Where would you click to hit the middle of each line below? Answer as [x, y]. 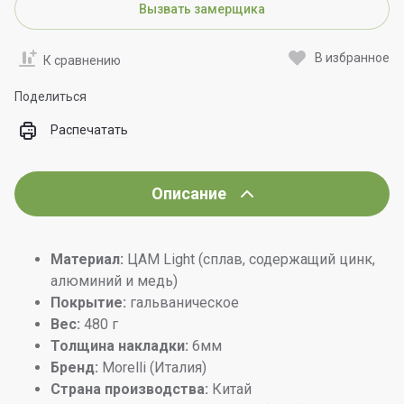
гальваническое [183, 303]
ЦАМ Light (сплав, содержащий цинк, [249, 259]
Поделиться [50, 96]
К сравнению [82, 60]
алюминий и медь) [114, 281]
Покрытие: [88, 303]
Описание [188, 193]
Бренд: [74, 367]
